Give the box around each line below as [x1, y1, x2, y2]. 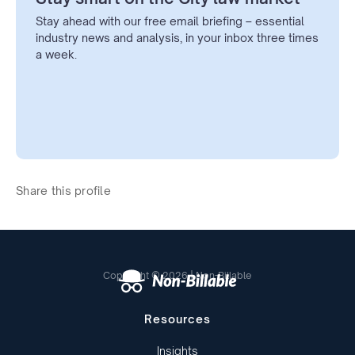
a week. [36, 48, 77, 62]
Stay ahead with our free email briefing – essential [36, 14, 304, 29]
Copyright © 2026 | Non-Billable [103, 269, 252, 282]
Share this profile [16, 184, 112, 198]
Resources [144, 311, 211, 326]
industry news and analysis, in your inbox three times [36, 31, 319, 45]
